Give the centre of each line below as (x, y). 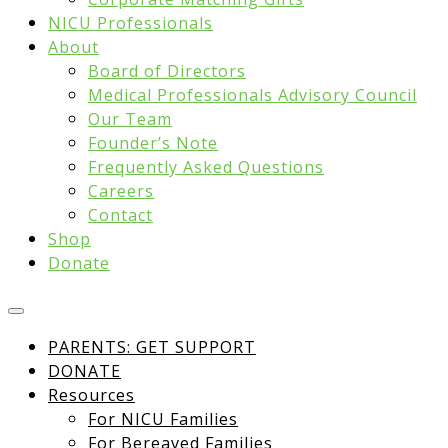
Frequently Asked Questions (206, 167)
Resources (91, 395)
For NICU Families (163, 419)
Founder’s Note (153, 143)
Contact (120, 215)
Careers (121, 191)
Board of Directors (167, 71)
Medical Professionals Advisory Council (252, 95)
